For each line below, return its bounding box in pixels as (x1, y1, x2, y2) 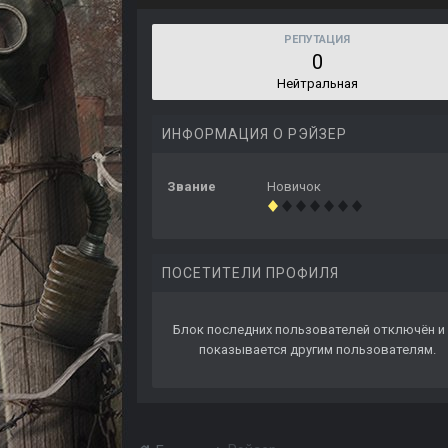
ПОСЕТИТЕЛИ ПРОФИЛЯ (162, 265, 339, 282)
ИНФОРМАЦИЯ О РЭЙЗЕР (162, 126, 347, 143)
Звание (167, 179, 216, 195)
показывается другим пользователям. (198, 342, 436, 358)
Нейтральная (276, 76, 358, 92)
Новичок (267, 179, 321, 195)
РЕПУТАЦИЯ (284, 33, 350, 47)
